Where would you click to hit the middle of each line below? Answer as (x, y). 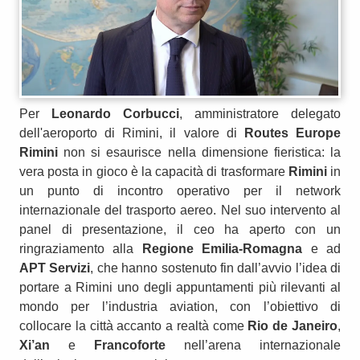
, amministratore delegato (260, 113)
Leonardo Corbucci (115, 113)
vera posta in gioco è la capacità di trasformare (154, 171)
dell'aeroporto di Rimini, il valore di (132, 133)
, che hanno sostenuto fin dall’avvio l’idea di (215, 268)
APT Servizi (55, 268)
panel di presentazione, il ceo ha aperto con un (180, 229)
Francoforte (130, 345)
